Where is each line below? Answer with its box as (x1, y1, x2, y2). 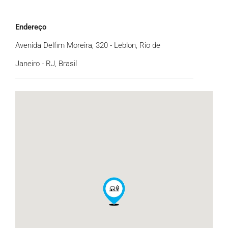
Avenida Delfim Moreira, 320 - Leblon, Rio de (15, 41, 160, 50)
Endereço (15, 22, 46, 32)
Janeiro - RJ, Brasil (15, 59, 77, 69)
